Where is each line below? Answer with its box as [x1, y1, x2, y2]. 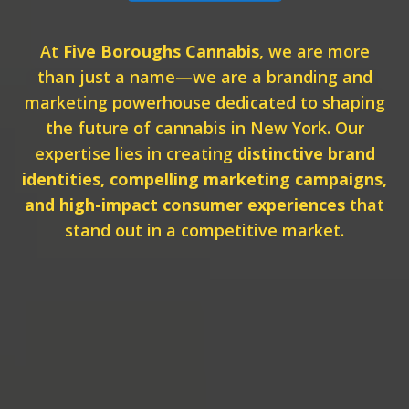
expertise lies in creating [34, 142, 237, 164]
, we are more [258, 40, 370, 62]
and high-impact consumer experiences [25, 194, 345, 215]
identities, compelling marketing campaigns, [22, 168, 387, 190]
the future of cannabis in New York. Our [45, 117, 364, 139]
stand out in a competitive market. [65, 219, 344, 241]
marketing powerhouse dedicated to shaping [24, 91, 385, 113]
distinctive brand [236, 142, 375, 164]
